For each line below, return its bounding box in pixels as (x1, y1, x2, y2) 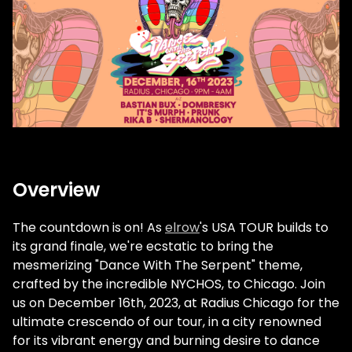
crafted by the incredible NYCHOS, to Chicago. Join (13, 275, 325, 294)
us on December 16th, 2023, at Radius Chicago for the (13, 294, 339, 313)
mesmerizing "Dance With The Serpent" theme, (13, 256, 302, 275)
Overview (13, 177, 100, 203)
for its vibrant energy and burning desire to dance (13, 332, 320, 350)
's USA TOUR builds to (200, 218, 328, 237)
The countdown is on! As (13, 218, 165, 237)
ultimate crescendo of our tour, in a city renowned (13, 313, 321, 332)
